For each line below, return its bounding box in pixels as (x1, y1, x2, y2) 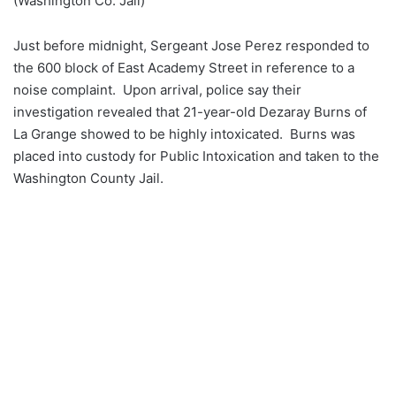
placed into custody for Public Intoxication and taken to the (13, 147, 379, 164)
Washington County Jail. (13, 169, 167, 187)
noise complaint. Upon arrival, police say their (13, 80, 301, 98)
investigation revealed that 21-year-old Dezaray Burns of (13, 103, 367, 120)
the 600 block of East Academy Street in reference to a (13, 58, 354, 76)
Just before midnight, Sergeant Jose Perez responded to (13, 36, 369, 54)
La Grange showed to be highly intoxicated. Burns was (13, 125, 355, 142)
